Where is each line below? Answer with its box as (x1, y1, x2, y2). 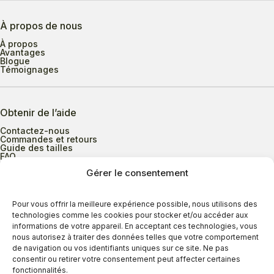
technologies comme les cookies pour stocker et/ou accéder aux (12, 210, 248, 220)
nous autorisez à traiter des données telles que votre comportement (12, 232, 259, 242)
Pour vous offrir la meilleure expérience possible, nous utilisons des (12, 199, 257, 209)
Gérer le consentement (86, 167, 188, 179)
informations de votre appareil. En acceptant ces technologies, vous (12, 221, 257, 231)
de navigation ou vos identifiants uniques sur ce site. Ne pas (12, 243, 229, 253)
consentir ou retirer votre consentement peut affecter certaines (12, 254, 240, 264)
